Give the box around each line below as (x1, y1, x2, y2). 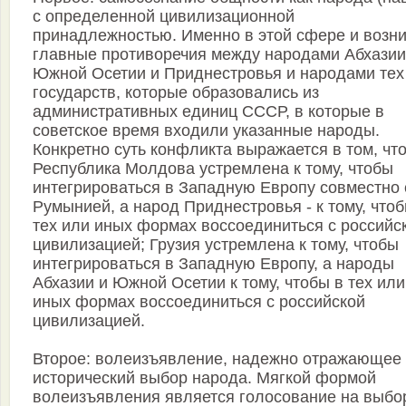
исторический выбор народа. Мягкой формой (33, 369, 376, 388)
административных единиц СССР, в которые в (33, 102, 384, 121)
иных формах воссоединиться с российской (33, 293, 365, 312)
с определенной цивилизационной (33, 7, 295, 26)
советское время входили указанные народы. (33, 121, 380, 140)
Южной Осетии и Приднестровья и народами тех (33, 64, 404, 83)
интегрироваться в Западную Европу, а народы (33, 255, 394, 274)
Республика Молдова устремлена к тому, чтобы (33, 159, 393, 179)
